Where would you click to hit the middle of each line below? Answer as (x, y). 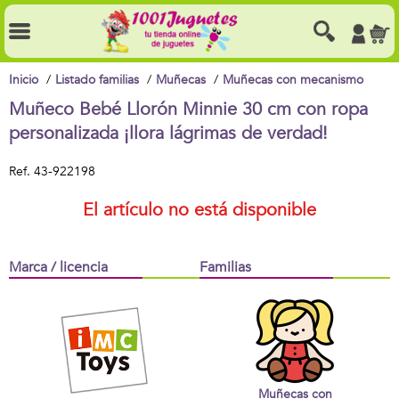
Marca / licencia (58, 267)
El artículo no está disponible (199, 210)
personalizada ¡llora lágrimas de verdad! (168, 133)
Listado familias (97, 80)
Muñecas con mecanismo (293, 80)
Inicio (24, 80)
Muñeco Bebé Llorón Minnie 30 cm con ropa (188, 109)
